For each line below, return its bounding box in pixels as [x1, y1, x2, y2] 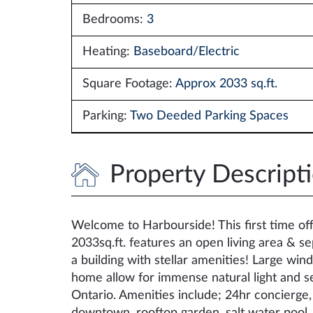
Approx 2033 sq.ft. [175, 78, 277, 90]
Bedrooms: [82, 13, 147, 26]
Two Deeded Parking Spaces [130, 110, 289, 122]
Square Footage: [82, 78, 175, 90]
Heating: [82, 45, 133, 58]
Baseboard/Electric [133, 45, 240, 58]
